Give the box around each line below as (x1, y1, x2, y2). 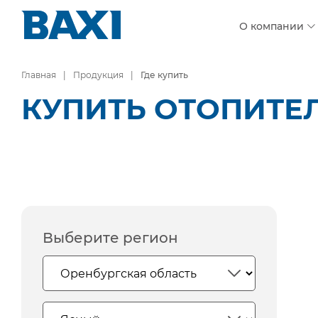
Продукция (73, 70, 124, 80)
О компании (239, 20, 304, 33)
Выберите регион (43, 229, 178, 246)
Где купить (141, 70, 188, 80)
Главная (21, 70, 56, 80)
